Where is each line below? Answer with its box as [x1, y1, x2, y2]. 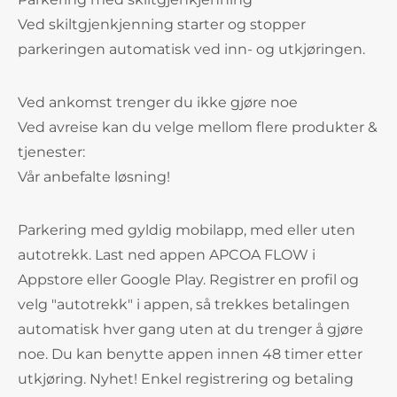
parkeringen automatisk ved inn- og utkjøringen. [18, 41, 365, 58]
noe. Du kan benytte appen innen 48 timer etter [18, 346, 362, 362]
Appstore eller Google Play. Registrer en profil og [18, 271, 359, 288]
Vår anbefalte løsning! [18, 168, 170, 185]
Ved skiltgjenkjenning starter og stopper [18, 16, 306, 33]
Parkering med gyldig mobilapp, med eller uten [18, 222, 355, 238]
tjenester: [18, 144, 85, 160]
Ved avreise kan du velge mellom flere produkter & [18, 119, 378, 136]
